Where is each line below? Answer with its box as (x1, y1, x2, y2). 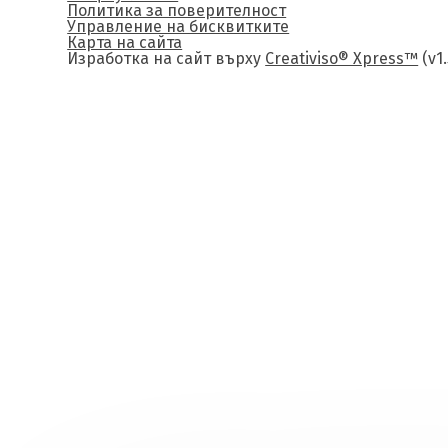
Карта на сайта (67, 33, 183, 52)
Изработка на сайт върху (67, 49, 262, 68)
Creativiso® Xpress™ (265, 49, 419, 68)
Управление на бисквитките (67, 17, 290, 36)
